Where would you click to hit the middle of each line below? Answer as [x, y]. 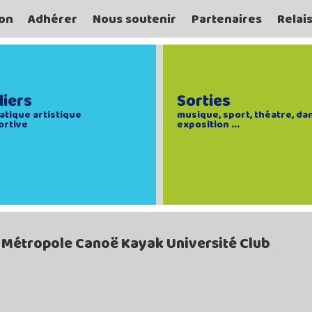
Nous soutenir [134, 19]
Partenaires [226, 19]
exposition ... [208, 125]
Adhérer [53, 19]
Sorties [204, 102]
